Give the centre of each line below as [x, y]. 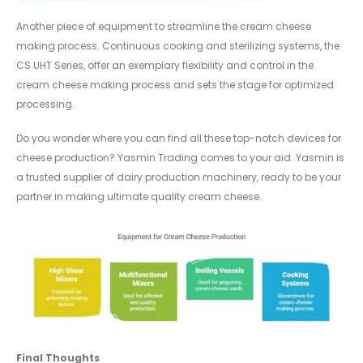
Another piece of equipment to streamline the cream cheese [164, 26]
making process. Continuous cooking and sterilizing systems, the [178, 45]
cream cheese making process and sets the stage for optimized [175, 84]
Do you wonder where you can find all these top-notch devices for [179, 139]
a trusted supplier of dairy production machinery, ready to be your [179, 177]
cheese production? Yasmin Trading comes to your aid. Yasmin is [180, 158]
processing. [45, 104]
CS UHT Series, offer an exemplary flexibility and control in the [165, 65]
